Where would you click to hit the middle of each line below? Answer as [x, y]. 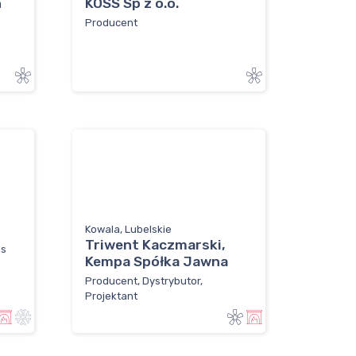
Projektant [111, 296]
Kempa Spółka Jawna [157, 262]
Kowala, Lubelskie [128, 230]
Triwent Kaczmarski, [155, 245]
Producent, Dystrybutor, [144, 281]
